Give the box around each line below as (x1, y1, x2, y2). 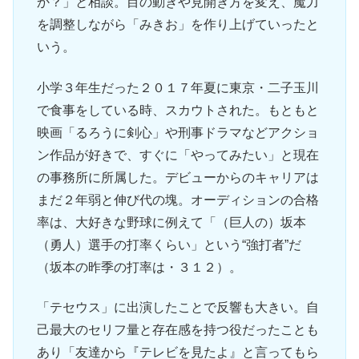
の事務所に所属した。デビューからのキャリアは (36, 170, 319, 184)
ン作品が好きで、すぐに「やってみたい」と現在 (36, 147, 319, 162)
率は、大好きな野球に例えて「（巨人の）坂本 (36, 215, 306, 229)
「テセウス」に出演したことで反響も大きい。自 (36, 301, 319, 315)
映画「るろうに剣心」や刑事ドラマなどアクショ (36, 125, 319, 139)
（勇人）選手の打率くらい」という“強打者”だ (36, 237, 301, 252)
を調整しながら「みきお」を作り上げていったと (36, 18, 319, 32)
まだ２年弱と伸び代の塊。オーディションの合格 (36, 192, 319, 207)
